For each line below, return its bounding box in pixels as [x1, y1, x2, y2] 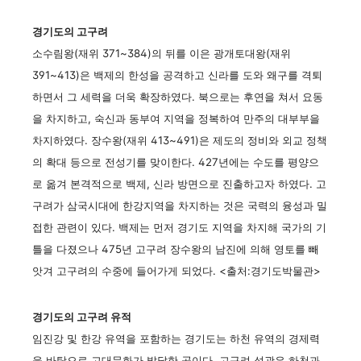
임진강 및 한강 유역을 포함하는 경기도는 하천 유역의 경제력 [32, 332, 320, 345]
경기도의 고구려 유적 [32, 310, 131, 323]
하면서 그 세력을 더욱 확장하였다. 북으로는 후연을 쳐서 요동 [32, 90, 323, 103]
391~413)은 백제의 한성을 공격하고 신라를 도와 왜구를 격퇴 [32, 68, 322, 81]
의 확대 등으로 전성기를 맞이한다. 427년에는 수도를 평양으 [32, 156, 319, 168]
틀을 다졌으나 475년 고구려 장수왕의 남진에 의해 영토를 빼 [32, 243, 319, 255]
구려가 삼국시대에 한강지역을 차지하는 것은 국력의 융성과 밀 [32, 199, 327, 212]
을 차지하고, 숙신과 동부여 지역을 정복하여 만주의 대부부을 [32, 112, 320, 125]
